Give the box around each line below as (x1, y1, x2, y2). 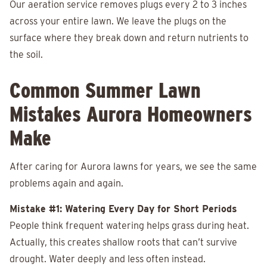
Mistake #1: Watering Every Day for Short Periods (10, 203, 237, 215)
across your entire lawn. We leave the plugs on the (10, 15, 226, 27)
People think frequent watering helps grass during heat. (10, 220, 249, 232)
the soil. (10, 49, 43, 61)
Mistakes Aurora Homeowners (10, 101, 252, 127)
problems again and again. (10, 178, 123, 190)
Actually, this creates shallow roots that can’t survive (10, 237, 237, 249)
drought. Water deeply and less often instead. (10, 253, 206, 265)
